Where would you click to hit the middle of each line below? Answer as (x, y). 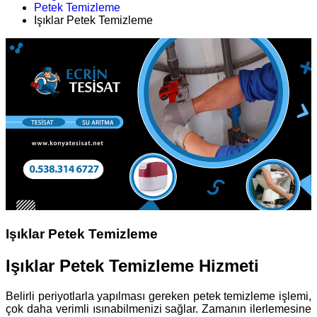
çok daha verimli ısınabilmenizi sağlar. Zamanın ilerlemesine (158, 309)
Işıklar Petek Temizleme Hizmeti (132, 266)
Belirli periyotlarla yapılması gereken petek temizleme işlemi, (158, 296)
